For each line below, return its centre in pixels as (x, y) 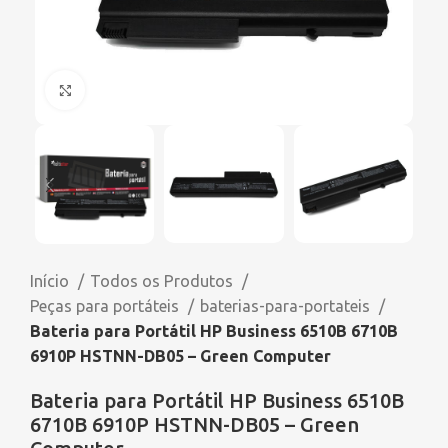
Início (51, 281)
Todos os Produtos (163, 281)
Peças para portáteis (106, 306)
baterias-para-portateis (287, 306)
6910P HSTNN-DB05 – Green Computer (180, 356)
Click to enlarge (143, 89)
